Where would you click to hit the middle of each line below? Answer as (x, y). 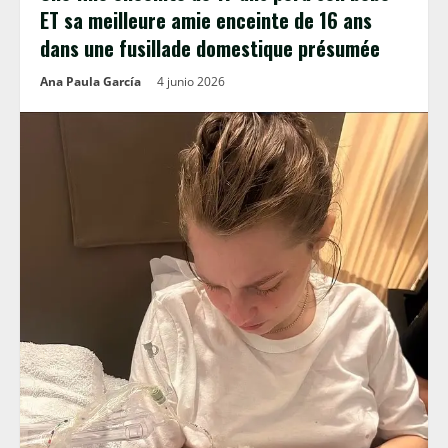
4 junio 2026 (192, 81)
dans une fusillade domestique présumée (210, 48)
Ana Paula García (90, 81)
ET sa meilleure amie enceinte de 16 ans (206, 20)
